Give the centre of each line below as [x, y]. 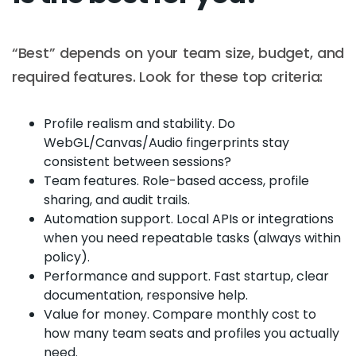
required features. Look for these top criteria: [167, 76]
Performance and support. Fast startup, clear [186, 276]
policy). [67, 257]
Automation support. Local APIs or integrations [189, 219]
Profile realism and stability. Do [139, 123]
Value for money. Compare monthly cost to [180, 314]
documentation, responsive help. [146, 295]
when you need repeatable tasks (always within [192, 238]
